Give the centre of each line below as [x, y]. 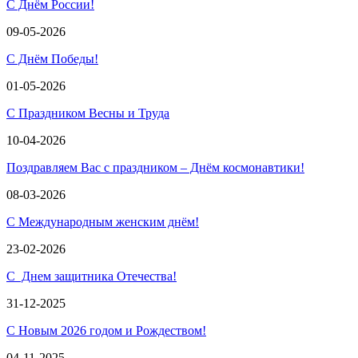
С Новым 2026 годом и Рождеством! [106, 330]
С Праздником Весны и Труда [88, 113]
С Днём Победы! [52, 59]
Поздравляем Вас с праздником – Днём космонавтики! [155, 167]
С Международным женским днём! [103, 222]
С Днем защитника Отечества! [91, 276]
